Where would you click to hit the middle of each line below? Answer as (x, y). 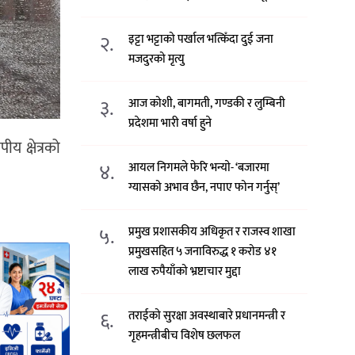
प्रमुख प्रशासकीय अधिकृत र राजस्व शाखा (212, 232)
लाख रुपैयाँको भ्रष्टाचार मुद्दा (185, 272)
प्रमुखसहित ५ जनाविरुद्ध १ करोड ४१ (203, 252)
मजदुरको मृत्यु (157, 59)
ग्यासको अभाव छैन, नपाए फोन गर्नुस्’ (204, 188)
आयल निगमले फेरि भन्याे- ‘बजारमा (199, 168)
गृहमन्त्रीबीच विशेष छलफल (185, 336)
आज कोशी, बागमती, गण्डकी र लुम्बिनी (207, 104)
